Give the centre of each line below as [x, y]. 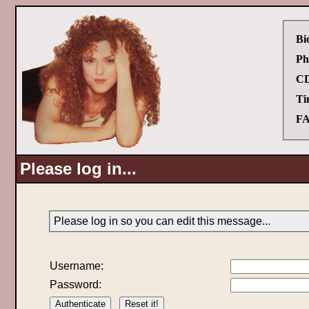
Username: [76, 266]
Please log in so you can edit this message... [162, 221]
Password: [75, 285]
